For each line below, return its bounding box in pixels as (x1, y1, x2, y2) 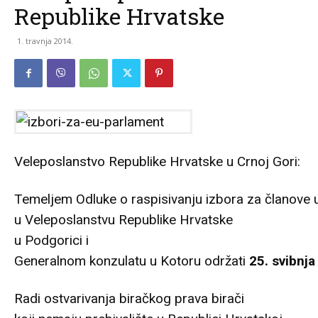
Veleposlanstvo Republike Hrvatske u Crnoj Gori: (14, 153, 300, 170)
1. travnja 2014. (17, 35, 73, 47)
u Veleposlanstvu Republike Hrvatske (14, 212, 233, 229)
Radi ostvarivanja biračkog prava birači (14, 290, 244, 307)
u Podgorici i (14, 232, 89, 249)
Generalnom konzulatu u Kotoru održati (14, 253, 249, 270)
